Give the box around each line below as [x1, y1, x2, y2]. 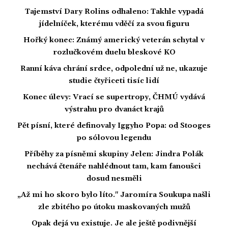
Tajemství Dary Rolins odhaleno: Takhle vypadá [24, 7, 204, 16]
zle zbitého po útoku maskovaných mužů [38, 202, 190, 212]
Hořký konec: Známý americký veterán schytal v [23, 35, 205, 45]
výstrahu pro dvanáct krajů [64, 104, 164, 114]
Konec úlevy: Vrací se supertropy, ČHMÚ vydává [23, 92, 205, 102]
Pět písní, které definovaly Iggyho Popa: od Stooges [17, 121, 211, 130]
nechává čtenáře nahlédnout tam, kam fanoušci [27, 161, 201, 171]
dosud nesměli [86, 174, 142, 183]
